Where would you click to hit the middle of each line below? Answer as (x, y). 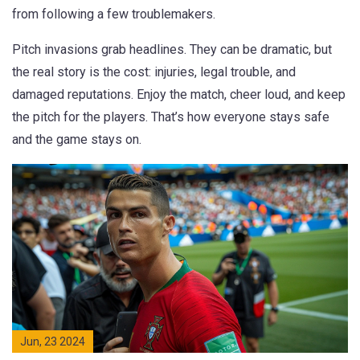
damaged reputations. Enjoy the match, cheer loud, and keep (179, 94)
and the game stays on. (77, 139)
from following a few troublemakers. (114, 14)
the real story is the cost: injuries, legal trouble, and (154, 72)
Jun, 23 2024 (53, 342)
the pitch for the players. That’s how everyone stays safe (171, 117)
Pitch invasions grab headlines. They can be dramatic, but (172, 49)
